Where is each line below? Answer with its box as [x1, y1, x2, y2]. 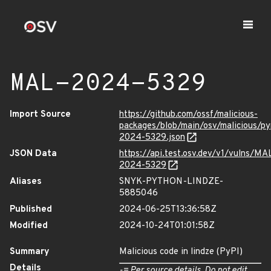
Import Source [10, 109, 71, 120]
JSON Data [10, 148, 57, 160]
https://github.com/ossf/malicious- [119, 109, 258, 120]
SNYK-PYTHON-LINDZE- [119, 176, 223, 188]
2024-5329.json [119, 132, 185, 143]
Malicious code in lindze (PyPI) [119, 246, 243, 258]
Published [10, 204, 52, 215]
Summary [10, 246, 50, 258]
